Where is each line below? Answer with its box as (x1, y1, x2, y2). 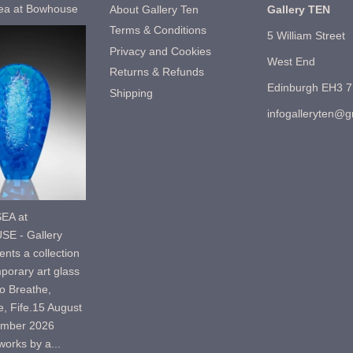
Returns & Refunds (110, 66, 204, 79)
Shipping (110, 87, 153, 99)
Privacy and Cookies (110, 45, 211, 58)
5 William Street (267, 30, 345, 42)
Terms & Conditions (110, 24, 206, 37)
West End (267, 56, 315, 68)
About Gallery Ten (110, 4, 199, 16)
